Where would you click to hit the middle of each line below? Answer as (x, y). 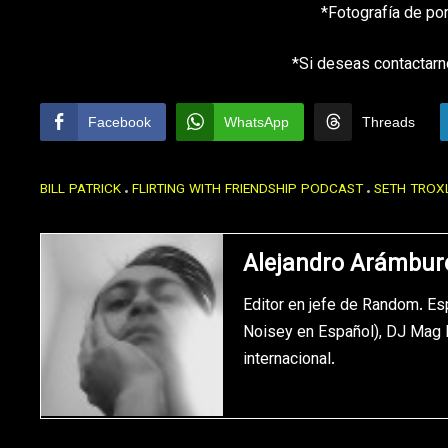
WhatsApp (256, 122)
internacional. (288, 361)
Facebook (119, 122)
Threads (388, 122)
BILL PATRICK (80, 190)
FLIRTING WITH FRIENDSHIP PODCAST (247, 190)
